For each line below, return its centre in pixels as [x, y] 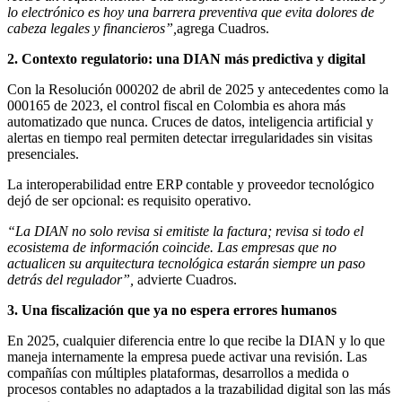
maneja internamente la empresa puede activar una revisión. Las [187, 356]
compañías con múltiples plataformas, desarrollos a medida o [178, 372]
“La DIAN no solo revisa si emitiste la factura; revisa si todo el [185, 231]
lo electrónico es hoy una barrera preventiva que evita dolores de [191, 12]
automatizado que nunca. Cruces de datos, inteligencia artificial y [190, 121]
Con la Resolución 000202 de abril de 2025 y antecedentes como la [198, 89]
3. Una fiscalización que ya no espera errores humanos [172, 310]
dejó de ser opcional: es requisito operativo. [129, 200]
